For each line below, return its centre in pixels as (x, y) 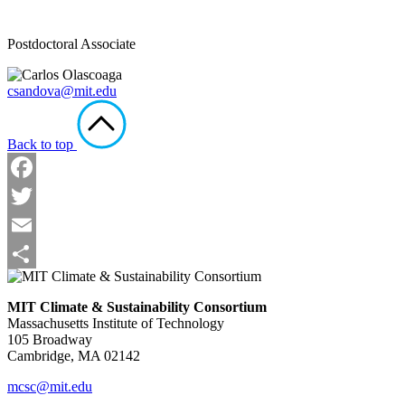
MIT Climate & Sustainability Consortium (137, 307)
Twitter (28, 225)
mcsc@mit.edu (50, 387)
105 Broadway (50, 340)
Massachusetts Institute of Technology (116, 324)
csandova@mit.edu (62, 91)
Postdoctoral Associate (71, 44)
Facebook (35, 196)
